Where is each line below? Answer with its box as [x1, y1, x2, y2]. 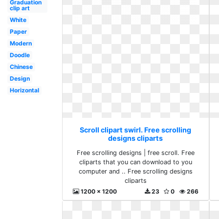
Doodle [9, 51, 30, 59]
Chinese [9, 63, 33, 70]
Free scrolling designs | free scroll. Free [76, 149, 195, 156]
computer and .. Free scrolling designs [78, 167, 193, 175]
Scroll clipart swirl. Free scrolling [80, 125, 192, 134]
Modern [9, 40, 32, 47]
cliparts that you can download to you [79, 158, 192, 166]
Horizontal [9, 87, 39, 94]
